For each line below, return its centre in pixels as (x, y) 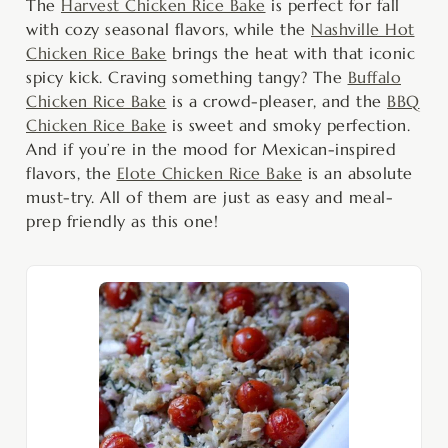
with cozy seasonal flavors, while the (168, 28)
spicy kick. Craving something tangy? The (187, 76)
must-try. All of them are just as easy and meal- (209, 196)
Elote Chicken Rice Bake (209, 172)
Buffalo (374, 76)
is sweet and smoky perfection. (288, 124)
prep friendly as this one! (122, 220)
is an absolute (357, 172)
